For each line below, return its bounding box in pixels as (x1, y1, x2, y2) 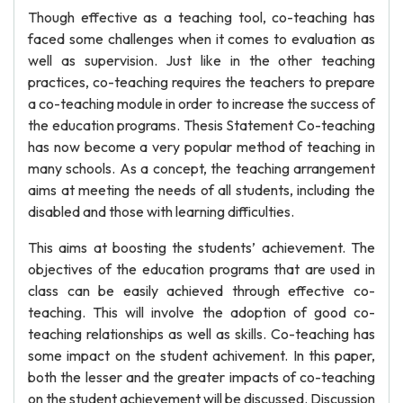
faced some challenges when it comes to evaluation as (28, 30, 375, 48)
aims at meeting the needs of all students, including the (28, 181, 375, 199)
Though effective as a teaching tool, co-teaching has (28, 8, 375, 26)
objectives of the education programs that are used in (28, 260, 375, 278)
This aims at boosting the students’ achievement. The (28, 238, 375, 256)
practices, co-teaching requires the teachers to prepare (28, 73, 375, 91)
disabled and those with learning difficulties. (28, 202, 294, 220)
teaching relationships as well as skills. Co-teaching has (28, 325, 375, 343)
